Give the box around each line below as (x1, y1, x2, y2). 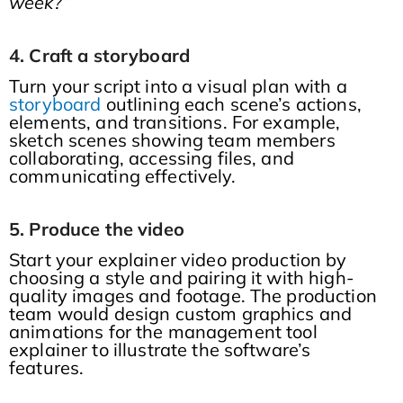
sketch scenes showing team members (9, 129, 336, 152)
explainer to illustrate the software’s (9, 338, 311, 362)
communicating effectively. (9, 165, 241, 188)
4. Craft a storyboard (9, 44, 190, 67)
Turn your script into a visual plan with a (9, 75, 347, 98)
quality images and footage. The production (9, 284, 377, 308)
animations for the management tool (9, 320, 318, 344)
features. (9, 356, 89, 380)
